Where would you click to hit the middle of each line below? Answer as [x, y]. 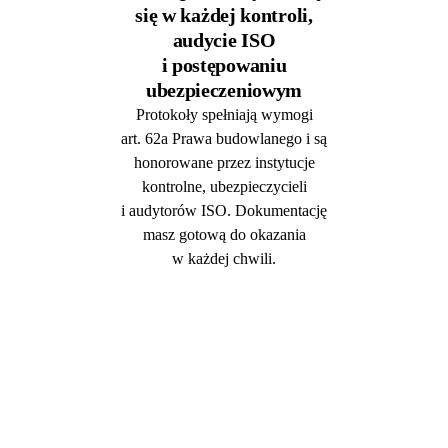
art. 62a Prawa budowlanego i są [224, 138]
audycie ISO [224, 39]
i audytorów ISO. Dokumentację [224, 210]
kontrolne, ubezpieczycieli [224, 186]
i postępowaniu [224, 64]
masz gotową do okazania [224, 234]
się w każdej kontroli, [224, 14]
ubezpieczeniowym [224, 89]
